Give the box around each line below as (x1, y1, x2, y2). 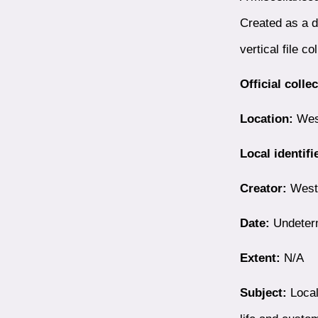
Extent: (239, 251, 280, 265)
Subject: (239, 285, 287, 300)
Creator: (239, 181, 287, 196)
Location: (239, 111, 293, 126)
